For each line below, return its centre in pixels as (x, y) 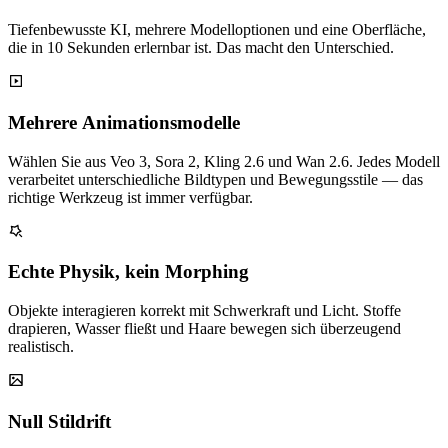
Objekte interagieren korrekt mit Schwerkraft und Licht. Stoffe (204, 311)
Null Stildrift (59, 421)
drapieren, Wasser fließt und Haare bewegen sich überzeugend (204, 329)
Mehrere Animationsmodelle (124, 122)
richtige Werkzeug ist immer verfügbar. (130, 197)
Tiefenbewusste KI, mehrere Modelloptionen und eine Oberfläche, (217, 30)
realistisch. (41, 347)
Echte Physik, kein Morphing (128, 272)
